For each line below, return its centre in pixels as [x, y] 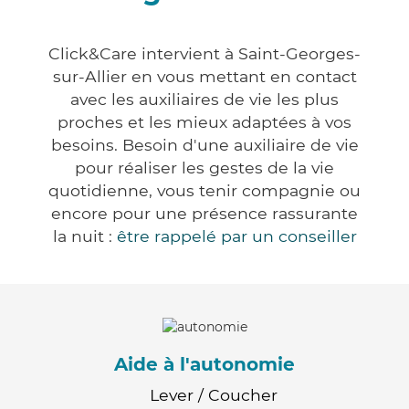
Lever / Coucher [214, 394]
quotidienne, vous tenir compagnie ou [204, 191]
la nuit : [84, 236]
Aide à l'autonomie [204, 364]
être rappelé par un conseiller [236, 236]
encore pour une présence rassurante [204, 214]
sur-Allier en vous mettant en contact [204, 77]
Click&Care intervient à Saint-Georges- [204, 54]
